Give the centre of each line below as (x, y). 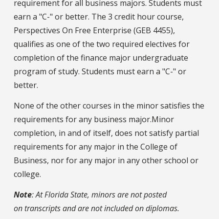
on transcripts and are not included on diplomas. (97, 208)
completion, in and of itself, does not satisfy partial (106, 133)
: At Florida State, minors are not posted (99, 195)
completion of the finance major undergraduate (101, 58)
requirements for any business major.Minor (94, 120)
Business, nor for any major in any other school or (106, 161)
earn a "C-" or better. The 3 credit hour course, (99, 17)
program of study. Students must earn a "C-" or (100, 72)
